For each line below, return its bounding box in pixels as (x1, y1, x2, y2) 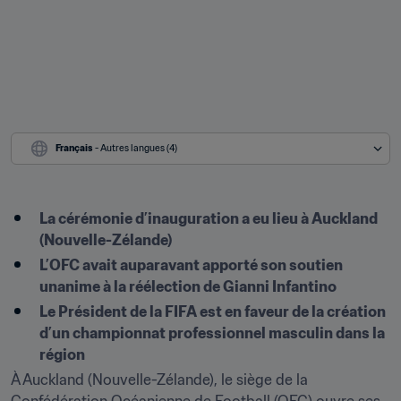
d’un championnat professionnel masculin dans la (39, 324, 385, 342)
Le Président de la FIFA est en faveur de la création (39, 303, 386, 320)
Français (55, 142, 93, 154)
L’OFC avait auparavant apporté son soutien (39, 256, 343, 274)
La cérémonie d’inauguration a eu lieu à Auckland (39, 209, 378, 227)
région (39, 346, 85, 363)
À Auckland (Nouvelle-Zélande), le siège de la (11, 371, 308, 388)
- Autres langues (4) (95, 142, 177, 154)
